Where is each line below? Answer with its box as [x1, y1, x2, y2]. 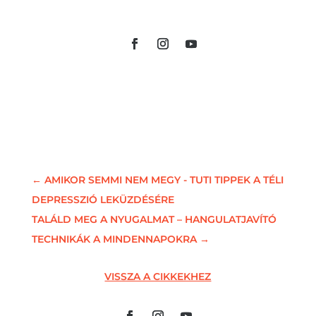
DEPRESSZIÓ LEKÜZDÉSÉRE [31, 193, 174, 206]
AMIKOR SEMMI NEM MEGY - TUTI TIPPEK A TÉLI [44, 173, 284, 186]
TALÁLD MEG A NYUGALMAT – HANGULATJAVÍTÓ [31, 212, 276, 226]
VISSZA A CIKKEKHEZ [104, 269, 212, 283]
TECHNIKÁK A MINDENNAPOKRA [31, 232, 197, 245]
